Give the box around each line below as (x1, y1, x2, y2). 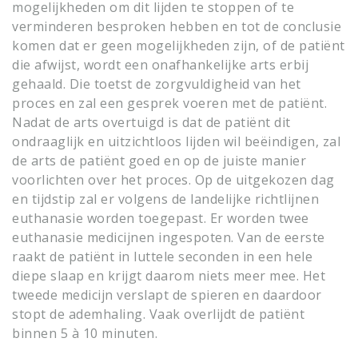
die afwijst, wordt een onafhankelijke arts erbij (12, 56, 308, 74)
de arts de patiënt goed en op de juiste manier (12, 152, 306, 169)
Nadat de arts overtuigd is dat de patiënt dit (12, 113, 291, 131)
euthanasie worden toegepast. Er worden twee (12, 209, 309, 227)
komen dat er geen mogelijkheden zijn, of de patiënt (12, 37, 345, 54)
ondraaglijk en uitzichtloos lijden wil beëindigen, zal (12, 133, 340, 150)
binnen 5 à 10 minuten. (12, 324, 157, 342)
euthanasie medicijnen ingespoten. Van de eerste (12, 229, 325, 246)
